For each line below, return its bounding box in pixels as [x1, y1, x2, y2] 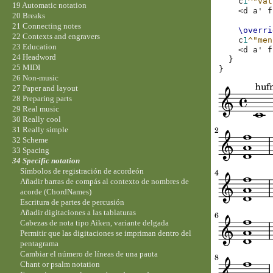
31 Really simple [12, 125, 68, 135]
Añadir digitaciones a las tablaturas [20, 208, 136, 218]
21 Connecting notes [12, 21, 81, 31]
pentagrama [20, 239, 59, 249]
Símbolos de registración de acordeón [20, 166, 144, 176]
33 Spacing [12, 146, 49, 155]
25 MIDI [12, 63, 40, 73]
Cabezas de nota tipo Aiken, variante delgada [20, 218, 169, 228]
